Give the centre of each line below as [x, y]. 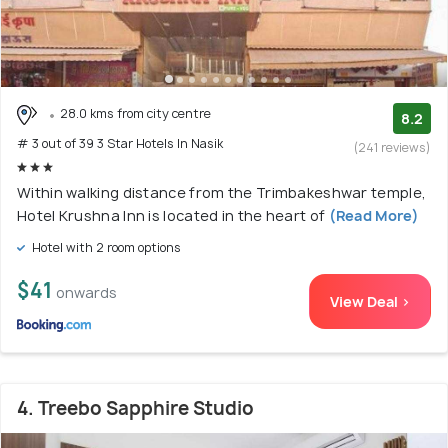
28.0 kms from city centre [135, 114]
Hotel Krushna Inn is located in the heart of [173, 215]
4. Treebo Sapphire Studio [135, 408]
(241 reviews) [392, 148]
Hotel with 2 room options [105, 247]
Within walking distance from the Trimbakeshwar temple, [222, 192]
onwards [86, 292]
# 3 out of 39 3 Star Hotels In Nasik [120, 143]
